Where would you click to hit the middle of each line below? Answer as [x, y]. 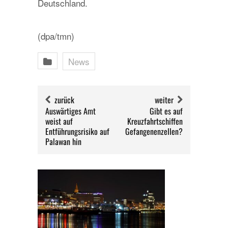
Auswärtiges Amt [70, 111]
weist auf [59, 121]
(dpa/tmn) [56, 36]
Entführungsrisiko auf [77, 131]
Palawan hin [63, 141]
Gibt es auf [166, 111]
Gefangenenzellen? [154, 131]
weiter [164, 99]
